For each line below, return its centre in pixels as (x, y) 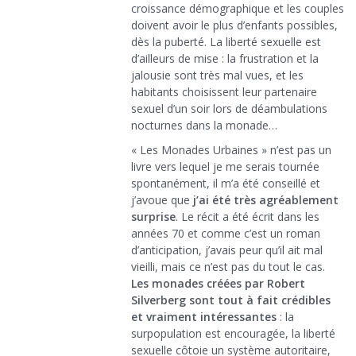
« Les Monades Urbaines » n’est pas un (231, 150)
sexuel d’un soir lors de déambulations (229, 109)
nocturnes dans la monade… (204, 126)
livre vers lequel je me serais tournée (225, 167)
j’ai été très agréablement (266, 200)
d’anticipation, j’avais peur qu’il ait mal (227, 250)
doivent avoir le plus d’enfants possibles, (234, 25)
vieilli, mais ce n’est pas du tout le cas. (228, 267)
